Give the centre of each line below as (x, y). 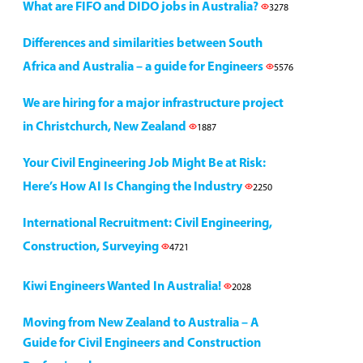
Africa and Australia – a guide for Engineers (144, 67)
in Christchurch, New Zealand (106, 127)
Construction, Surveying (92, 247)
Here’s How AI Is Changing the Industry (134, 187)
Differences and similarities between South (143, 44)
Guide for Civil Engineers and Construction (142, 344)
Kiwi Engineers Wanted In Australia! (123, 287)
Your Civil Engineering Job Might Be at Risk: (144, 164)
